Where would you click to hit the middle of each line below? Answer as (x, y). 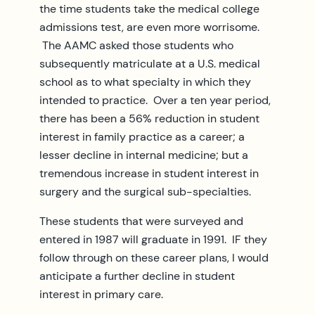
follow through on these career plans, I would (154, 257)
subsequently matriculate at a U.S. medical (150, 63)
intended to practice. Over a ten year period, (155, 100)
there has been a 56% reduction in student (149, 118)
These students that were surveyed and (141, 221)
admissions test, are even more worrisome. (149, 27)
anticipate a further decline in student (137, 276)
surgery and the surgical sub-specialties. (145, 191)
